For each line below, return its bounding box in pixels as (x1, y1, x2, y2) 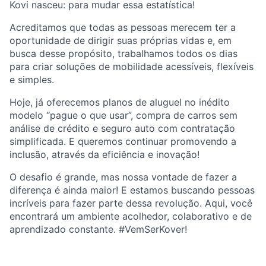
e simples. (9, 73, 54, 85)
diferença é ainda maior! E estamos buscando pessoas (9, 183, 255, 196)
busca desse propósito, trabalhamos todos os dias (9, 47, 237, 59)
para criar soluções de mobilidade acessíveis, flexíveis (9, 60, 254, 72)
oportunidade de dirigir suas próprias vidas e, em (9, 34, 232, 46)
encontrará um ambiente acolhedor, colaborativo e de (9, 210, 252, 222)
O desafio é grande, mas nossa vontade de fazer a (9, 170, 237, 183)
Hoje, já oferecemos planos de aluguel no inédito (9, 96, 230, 108)
